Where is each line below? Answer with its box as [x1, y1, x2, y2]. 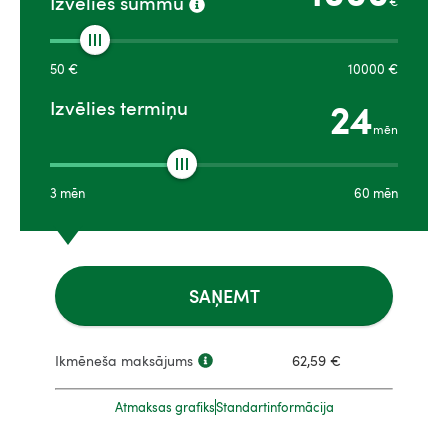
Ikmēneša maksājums [55, 351, 193, 371]
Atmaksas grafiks [114, 398, 215, 417]
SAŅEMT [188, 283, 260, 309]
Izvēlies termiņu [50, 94, 188, 121]
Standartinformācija [215, 398, 334, 417]
